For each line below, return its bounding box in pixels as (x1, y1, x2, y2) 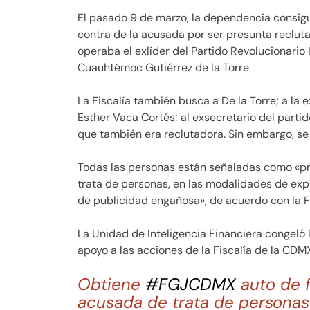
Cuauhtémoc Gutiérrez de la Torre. (77, 60, 251, 75)
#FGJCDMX (145, 273, 236, 295)
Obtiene (77, 273, 145, 295)
